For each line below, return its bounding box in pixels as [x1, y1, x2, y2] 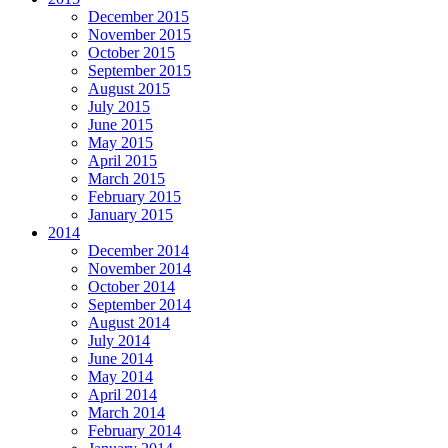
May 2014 [88, 368, 153, 386]
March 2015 [88, 170, 165, 188]
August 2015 [88, 80, 170, 98]
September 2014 [88, 296, 191, 314]
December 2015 [88, 8, 189, 26]
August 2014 [88, 314, 170, 332]
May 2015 [88, 134, 153, 152]
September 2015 [88, 62, 191, 80]
